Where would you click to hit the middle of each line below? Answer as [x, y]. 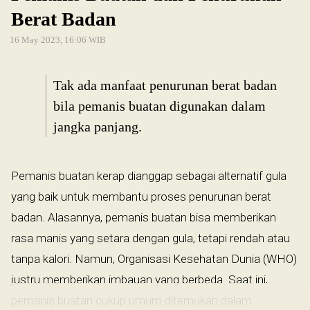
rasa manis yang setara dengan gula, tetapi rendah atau [151, 238]
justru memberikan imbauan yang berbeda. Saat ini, [139, 279]
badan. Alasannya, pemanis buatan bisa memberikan [144, 217]
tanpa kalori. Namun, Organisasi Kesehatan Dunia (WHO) [154, 258]
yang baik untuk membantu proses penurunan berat [141, 196]
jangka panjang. [98, 126]
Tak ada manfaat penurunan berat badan [165, 85]
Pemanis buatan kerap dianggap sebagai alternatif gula [149, 175]
